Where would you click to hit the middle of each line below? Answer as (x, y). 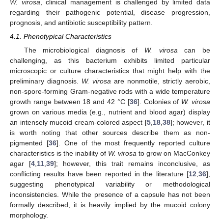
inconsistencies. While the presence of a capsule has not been (110, 194)
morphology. (29, 215)
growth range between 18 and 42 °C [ (70, 101)
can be (194, 50)
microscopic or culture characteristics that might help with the (110, 70)
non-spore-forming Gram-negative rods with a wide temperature (110, 91)
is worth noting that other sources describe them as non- (110, 132)
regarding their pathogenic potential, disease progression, (110, 12)
